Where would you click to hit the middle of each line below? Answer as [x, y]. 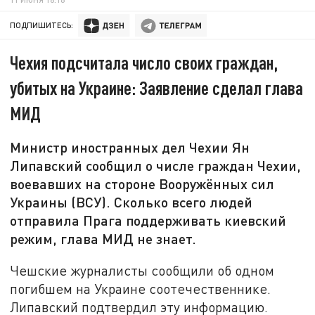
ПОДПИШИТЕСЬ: [42, 25]
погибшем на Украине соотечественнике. [141, 288]
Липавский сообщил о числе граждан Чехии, [156, 166]
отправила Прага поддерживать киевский [148, 220]
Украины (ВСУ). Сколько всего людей [131, 202]
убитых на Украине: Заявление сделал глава [157, 88]
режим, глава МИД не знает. [103, 239]
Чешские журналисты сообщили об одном [142, 270]
